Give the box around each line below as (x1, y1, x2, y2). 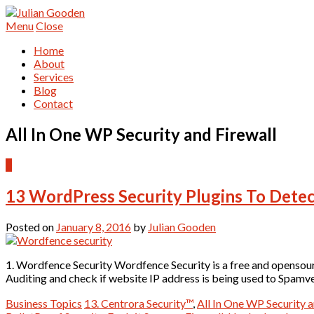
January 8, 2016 (56, 219, 131, 233)
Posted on (6, 219, 56, 233)
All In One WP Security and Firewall (6, 123, 277, 144)
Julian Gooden (148, 219, 216, 233)
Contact (34, 97, 73, 110)
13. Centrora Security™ (84, 296, 193, 310)
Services (34, 70, 74, 83)
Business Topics (6, 296, 82, 310)
